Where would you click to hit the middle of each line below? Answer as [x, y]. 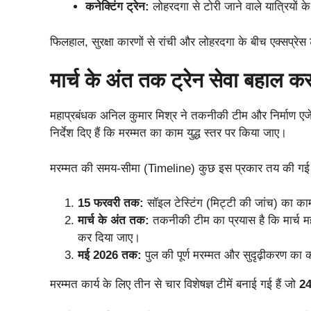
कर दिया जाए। [109, 238]
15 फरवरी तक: [111, 203]
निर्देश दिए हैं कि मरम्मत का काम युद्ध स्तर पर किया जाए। [168, 133]
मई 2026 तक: [110, 255]
